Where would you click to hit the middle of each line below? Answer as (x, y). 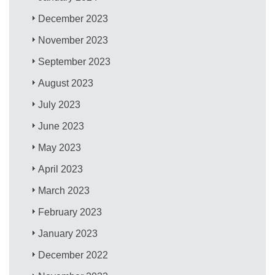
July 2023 (60, 104)
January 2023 (68, 233)
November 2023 (73, 40)
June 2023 (61, 126)
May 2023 (60, 147)
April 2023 (61, 169)
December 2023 (73, 18)
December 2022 (73, 255)
